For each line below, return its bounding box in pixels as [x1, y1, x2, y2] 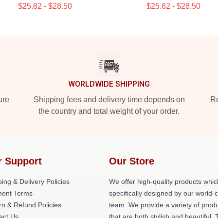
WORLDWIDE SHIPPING [68, 79, 150, 89]
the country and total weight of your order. [38, 107, 180, 115]
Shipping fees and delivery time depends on [33, 95, 185, 104]
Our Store [109, 156, 154, 166]
